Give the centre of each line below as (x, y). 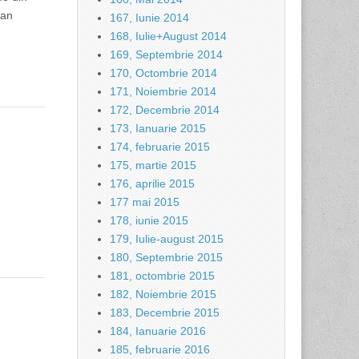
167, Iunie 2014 (149, 18)
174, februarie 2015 (160, 147)
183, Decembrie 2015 (165, 313)
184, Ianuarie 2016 (158, 331)
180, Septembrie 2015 (166, 257)
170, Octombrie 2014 (163, 73)
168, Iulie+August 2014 (168, 36)
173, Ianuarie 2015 (158, 128)
